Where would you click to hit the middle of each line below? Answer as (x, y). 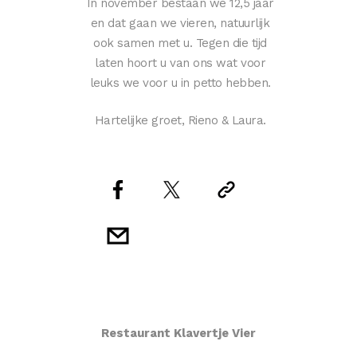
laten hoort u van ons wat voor (180, 63)
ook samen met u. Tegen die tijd (180, 43)
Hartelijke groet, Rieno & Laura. (180, 120)
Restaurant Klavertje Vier (178, 333)
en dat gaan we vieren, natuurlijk (180, 23)
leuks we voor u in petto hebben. (180, 83)
